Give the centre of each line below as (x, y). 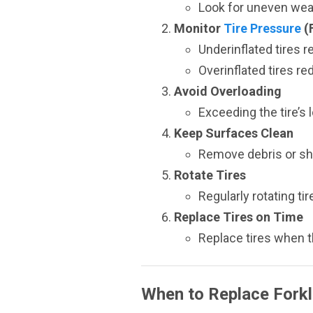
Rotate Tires (210, 175)
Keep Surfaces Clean (234, 133)
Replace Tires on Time (239, 217)
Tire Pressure (262, 28)
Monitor (199, 28)
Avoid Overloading (228, 91)
